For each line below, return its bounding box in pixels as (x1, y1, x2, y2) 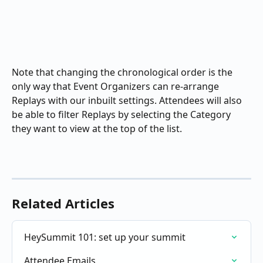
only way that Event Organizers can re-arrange (12, 79, 221, 93)
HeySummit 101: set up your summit (24, 231, 186, 244)
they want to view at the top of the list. (12, 122, 182, 135)
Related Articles (12, 194, 114, 213)
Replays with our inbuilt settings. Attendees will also (12, 93, 244, 107)
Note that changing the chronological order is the (12, 65, 235, 79)
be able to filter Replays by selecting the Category (12, 107, 233, 121)
